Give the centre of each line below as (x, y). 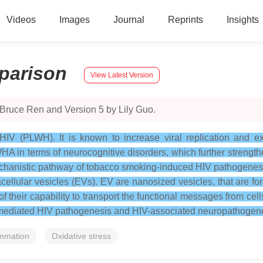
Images (74, 20)
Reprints (185, 20)
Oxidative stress (81, 236)
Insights (242, 20)
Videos (21, 20)
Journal (129, 20)
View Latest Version (122, 75)
